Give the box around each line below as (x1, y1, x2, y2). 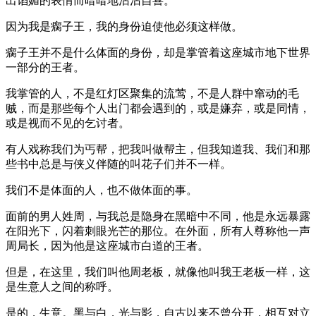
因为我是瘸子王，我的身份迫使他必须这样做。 (6, 20, 243, 32)
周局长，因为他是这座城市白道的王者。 (6, 239, 209, 252)
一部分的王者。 (6, 61, 85, 73)
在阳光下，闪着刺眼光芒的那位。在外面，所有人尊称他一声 (6, 224, 310, 237)
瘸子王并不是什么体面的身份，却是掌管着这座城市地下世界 (6, 46, 310, 59)
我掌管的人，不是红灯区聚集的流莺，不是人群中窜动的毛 (6, 87, 299, 99)
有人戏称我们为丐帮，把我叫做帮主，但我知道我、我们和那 (6, 142, 310, 155)
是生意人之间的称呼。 (6, 280, 119, 293)
